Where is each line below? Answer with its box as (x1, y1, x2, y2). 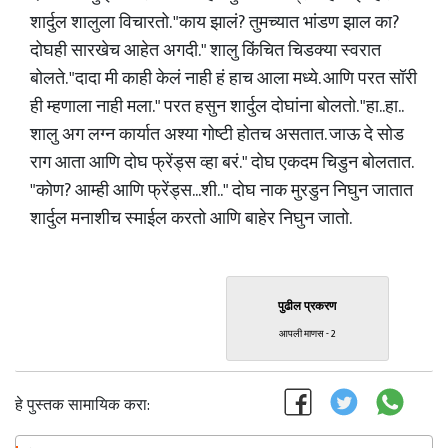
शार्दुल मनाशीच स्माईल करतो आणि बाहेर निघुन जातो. (30, 204, 352, 234)
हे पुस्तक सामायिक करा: (15, 392, 150, 419)
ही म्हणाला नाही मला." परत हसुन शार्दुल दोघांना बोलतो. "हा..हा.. (30, 92, 402, 122)
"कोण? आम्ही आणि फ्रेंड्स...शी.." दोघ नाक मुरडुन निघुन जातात (30, 176, 413, 206)
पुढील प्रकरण (278, 296, 336, 316)
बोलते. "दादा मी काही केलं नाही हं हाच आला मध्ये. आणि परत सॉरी (30, 64, 417, 94)
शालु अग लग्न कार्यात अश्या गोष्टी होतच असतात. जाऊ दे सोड (30, 120, 404, 150)
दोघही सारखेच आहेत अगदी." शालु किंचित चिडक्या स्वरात (30, 36, 381, 66)
